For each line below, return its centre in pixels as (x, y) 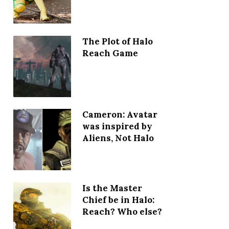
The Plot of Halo (117, 41)
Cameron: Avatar (120, 115)
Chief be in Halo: (118, 200)
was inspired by (117, 127)
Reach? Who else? (122, 211)
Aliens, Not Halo (118, 138)
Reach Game (110, 53)
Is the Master (112, 188)
